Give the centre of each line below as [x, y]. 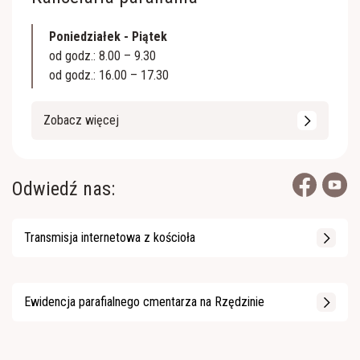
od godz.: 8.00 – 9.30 [102, 56]
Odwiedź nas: [63, 189]
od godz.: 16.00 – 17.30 [109, 75]
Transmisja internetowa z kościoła [110, 237]
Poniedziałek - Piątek [108, 37]
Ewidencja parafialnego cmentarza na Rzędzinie [144, 302]
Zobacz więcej [81, 120]
